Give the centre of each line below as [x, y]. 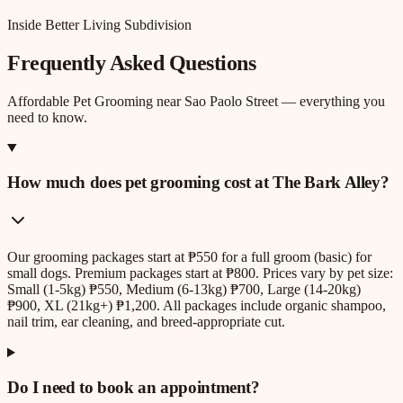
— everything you [331, 101]
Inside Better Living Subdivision [99, 24]
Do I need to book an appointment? [134, 387]
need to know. [47, 117]
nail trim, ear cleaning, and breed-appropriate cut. [146, 322]
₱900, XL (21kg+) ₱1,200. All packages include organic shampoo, [197, 306]
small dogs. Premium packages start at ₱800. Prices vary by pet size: [200, 273]
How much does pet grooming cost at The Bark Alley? [198, 183]
